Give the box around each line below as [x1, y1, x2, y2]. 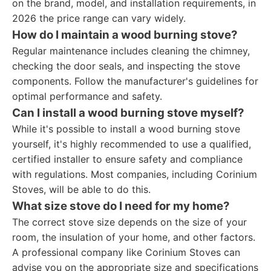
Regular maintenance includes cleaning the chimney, [12, 45, 250, 57]
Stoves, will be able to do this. [12, 183, 151, 195]
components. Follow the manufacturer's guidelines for [12, 75, 258, 87]
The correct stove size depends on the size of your [12, 216, 247, 228]
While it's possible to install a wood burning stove [12, 123, 240, 135]
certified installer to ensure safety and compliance [12, 153, 243, 165]
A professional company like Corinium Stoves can [12, 246, 240, 258]
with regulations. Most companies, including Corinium [12, 168, 257, 180]
